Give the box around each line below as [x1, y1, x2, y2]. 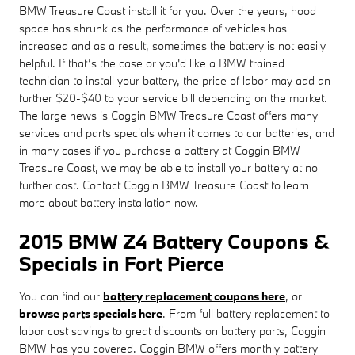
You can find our [19, 288, 103, 303]
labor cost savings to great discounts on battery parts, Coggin [19, 323, 326, 338]
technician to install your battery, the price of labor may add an [19, 72, 330, 88]
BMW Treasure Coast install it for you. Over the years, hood [19, 2, 316, 18]
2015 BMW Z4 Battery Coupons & [19, 227, 330, 254]
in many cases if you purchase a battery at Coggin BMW [19, 142, 300, 158]
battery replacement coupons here [103, 288, 285, 303]
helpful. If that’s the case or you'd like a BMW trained [19, 55, 284, 71]
